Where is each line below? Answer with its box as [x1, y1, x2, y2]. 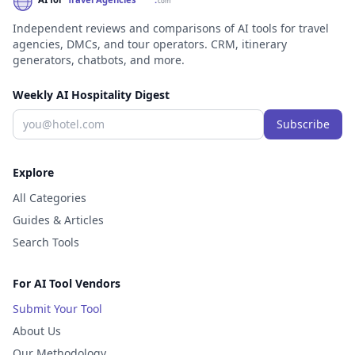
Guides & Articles [13, 212, 104, 227]
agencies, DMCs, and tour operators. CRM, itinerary [13, 36, 287, 52]
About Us [13, 323, 61, 338]
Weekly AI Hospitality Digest [13, 87, 170, 102]
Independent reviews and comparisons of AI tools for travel [13, 21, 329, 36]
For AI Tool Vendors [13, 276, 120, 291]
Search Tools [13, 235, 79, 250]
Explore [13, 165, 54, 180]
